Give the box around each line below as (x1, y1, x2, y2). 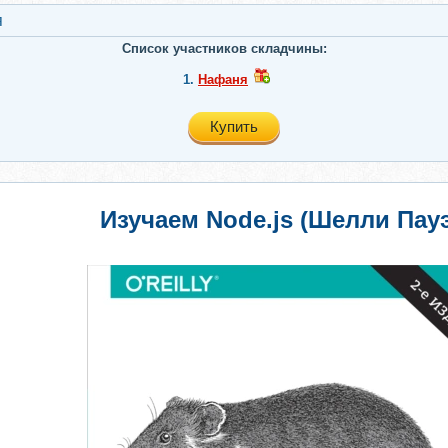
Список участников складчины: (121, 41, 327, 56)
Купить (210, 118, 258, 135)
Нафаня (198, 72, 248, 87)
